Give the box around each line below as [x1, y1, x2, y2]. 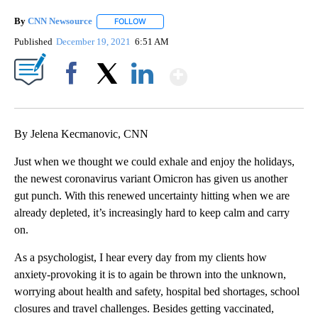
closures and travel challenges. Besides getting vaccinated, [14, 302, 274, 314]
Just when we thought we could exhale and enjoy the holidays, [14, 155, 295, 168]
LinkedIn [126, 92, 159, 103]
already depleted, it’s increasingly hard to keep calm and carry [14, 206, 290, 219]
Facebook [55, 92, 94, 103]
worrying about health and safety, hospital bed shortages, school [14, 285, 300, 297]
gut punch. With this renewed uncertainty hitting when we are [14, 189, 290, 202]
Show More [186, 57, 299, 84]
